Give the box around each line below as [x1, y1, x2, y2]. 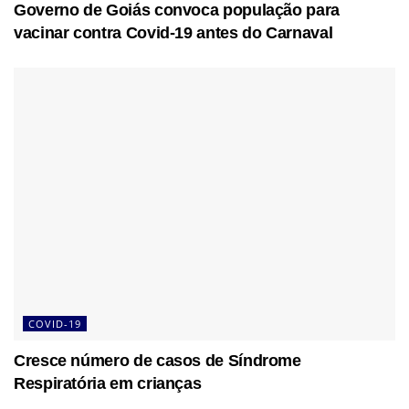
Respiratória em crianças [14, 374, 202, 393]
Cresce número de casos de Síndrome [14, 351, 301, 371]
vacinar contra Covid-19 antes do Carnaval [14, 24, 333, 43]
